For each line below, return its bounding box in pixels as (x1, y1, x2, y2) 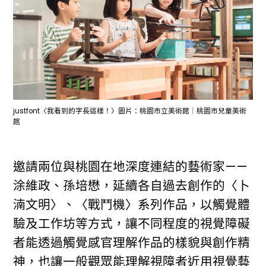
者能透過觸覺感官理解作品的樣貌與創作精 (13, 233, 251, 251)
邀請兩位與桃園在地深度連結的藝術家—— (13, 157, 248, 175)
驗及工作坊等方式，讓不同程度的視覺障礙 (13, 214, 251, 232)
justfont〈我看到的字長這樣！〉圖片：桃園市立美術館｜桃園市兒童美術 (13, 106, 247, 116)
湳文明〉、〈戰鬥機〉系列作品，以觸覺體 (13, 195, 251, 213)
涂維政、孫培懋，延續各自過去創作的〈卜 (13, 176, 251, 194)
